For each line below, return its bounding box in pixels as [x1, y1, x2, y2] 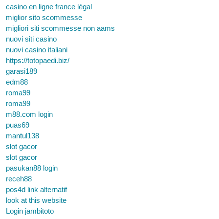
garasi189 [6, 67, 37, 75]
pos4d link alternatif [6, 185, 67, 194]
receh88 [6, 175, 32, 183]
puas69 [6, 121, 29, 129]
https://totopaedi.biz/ [6, 56, 69, 65]
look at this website [6, 196, 66, 204]
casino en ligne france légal [6, 2, 92, 11]
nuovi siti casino [6, 35, 57, 43]
